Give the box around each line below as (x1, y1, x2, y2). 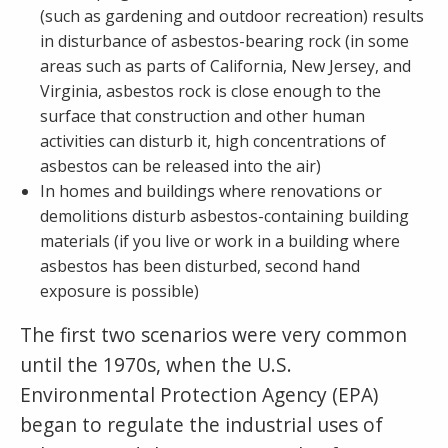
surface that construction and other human (40, 104, 365, 127)
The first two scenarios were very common (20, 320, 407, 348)
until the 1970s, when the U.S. (20, 350, 292, 378)
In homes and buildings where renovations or (40, 179, 382, 202)
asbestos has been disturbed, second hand (40, 254, 360, 277)
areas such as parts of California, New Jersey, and (40, 54, 411, 77)
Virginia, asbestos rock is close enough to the (40, 79, 381, 102)
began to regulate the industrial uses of (20, 410, 383, 438)
